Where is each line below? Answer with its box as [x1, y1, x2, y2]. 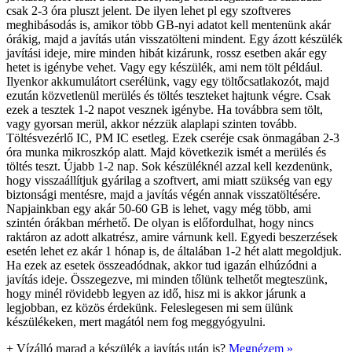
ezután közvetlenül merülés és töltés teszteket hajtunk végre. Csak [6, 88, 331, 102]
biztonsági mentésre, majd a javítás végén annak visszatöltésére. [6, 187, 321, 201]
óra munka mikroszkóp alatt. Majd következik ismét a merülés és [6, 145, 326, 159]
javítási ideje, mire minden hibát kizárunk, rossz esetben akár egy [6, 46, 327, 60]
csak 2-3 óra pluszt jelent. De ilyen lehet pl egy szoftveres [6, 3, 291, 17]
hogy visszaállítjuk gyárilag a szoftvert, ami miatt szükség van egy [6, 173, 332, 187]
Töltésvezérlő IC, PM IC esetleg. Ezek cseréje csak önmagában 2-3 [6, 130, 339, 145]
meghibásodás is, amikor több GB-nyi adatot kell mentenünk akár [6, 17, 331, 31]
